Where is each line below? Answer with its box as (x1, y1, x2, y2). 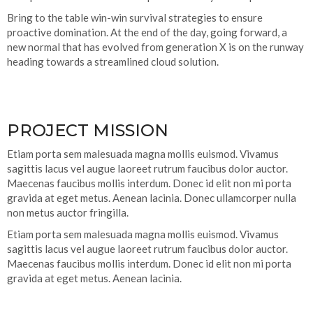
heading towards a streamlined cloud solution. (7, 55, 219, 68)
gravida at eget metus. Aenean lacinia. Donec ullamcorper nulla (7, 191, 296, 205)
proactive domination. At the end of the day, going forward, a (7, 26, 287, 39)
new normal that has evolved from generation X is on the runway (7, 41, 304, 54)
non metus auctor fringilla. (7, 206, 129, 219)
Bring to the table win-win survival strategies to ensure (7, 11, 263, 24)
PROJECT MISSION (7, 120, 168, 141)
